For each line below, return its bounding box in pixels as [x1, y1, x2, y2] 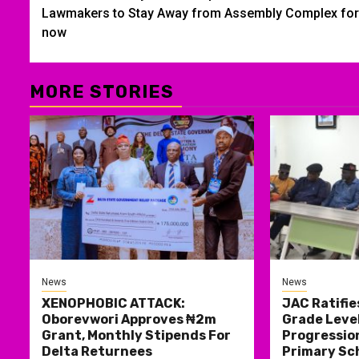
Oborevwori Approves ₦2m [42, 311, 216, 327]
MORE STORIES [30, 80, 174, 103]
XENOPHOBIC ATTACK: [42, 295, 185, 311]
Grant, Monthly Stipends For [42, 327, 231, 343]
